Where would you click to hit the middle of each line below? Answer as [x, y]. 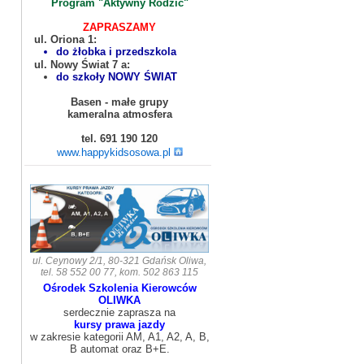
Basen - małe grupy [119, 102]
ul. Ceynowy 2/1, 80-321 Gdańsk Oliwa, [119, 261]
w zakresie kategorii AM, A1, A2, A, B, [119, 337]
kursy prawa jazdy [119, 325]
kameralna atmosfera [119, 114]
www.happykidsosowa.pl [113, 152]
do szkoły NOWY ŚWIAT [117, 77]
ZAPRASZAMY [119, 27]
